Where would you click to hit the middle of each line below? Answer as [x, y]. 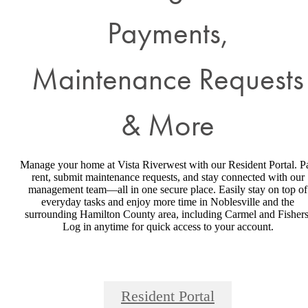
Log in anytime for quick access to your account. [168, 226]
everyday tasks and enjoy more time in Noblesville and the [168, 201]
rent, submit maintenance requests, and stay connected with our [168, 177]
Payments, [168, 32]
